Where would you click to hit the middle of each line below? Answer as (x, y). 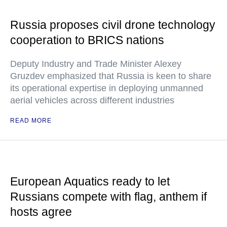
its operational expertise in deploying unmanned (107, 88)
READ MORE (31, 121)
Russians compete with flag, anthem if (108, 197)
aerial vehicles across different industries (92, 100)
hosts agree (41, 212)
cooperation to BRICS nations (87, 40)
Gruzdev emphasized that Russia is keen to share (111, 76)
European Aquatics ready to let (90, 181)
